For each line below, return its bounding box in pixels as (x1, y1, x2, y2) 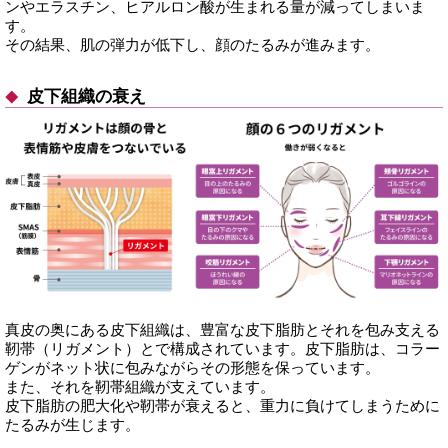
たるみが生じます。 (5, 415, 140, 433)
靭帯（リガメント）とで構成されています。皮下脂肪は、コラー (5, 339, 440, 357)
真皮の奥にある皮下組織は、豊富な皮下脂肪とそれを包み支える (5, 320, 440, 338)
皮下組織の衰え (22, 86, 146, 106)
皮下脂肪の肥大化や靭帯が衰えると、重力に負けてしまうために (5, 396, 440, 414)
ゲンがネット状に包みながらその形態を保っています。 (5, 358, 380, 376)
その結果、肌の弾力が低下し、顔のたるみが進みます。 (5, 35, 380, 53)
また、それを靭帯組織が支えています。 (5, 377, 275, 395)
